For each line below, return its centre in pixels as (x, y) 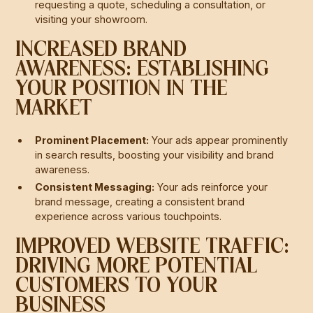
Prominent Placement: (92, 140)
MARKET (54, 109)
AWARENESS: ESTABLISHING (143, 70)
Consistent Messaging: (95, 187)
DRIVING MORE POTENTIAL (137, 267)
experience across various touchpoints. (129, 216)
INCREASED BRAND (101, 50)
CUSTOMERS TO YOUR (117, 286)
